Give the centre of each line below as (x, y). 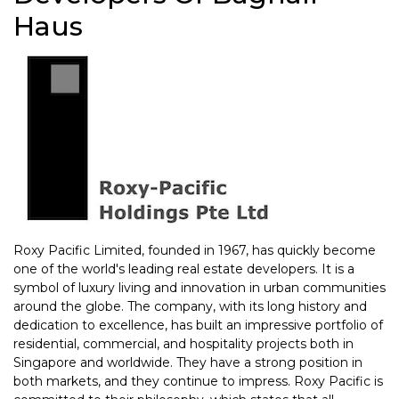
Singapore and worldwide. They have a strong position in (188, 362)
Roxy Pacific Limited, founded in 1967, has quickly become (195, 250)
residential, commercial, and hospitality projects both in (183, 344)
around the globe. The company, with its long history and (190, 306)
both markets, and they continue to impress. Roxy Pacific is (198, 381)
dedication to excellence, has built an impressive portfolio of (198, 325)
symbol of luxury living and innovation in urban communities (199, 288)
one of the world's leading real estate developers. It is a (184, 269)
